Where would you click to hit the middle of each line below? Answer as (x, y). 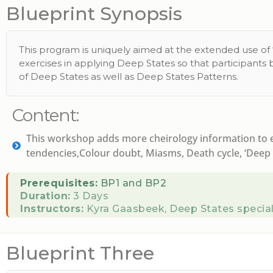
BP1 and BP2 (132, 183)
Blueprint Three (80, 253)
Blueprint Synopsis (94, 14)
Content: (45, 115)
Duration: (45, 196)
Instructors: (52, 209)
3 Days (89, 196)
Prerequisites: (59, 183)
